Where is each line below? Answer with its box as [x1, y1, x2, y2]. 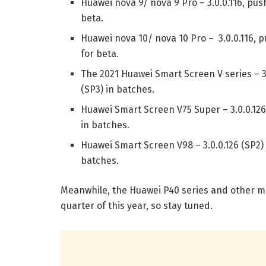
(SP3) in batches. [81, 83, 155, 95]
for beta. [81, 47, 119, 59]
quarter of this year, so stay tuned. [61, 199, 213, 211]
